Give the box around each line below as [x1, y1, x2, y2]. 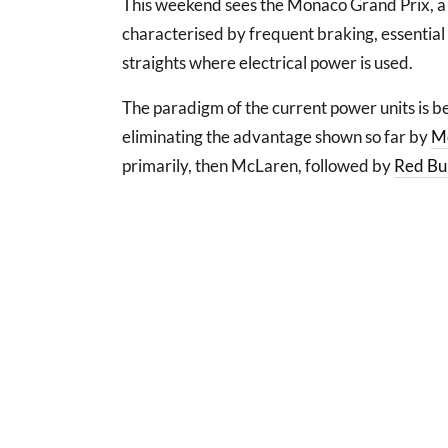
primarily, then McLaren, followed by [122, 155, 394, 177]
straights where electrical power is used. [122, 52, 413, 74]
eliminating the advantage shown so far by [122, 126, 431, 148]
